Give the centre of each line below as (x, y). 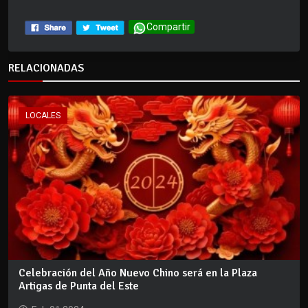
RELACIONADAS (46, 68)
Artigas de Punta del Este (79, 286)
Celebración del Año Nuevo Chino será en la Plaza (138, 273)
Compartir (168, 27)
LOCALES (43, 116)
